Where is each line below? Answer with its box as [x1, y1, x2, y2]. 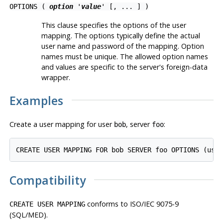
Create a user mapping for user [9, 119, 114, 129]
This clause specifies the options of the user [41, 20, 186, 30]
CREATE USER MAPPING [9, 200, 85, 208]
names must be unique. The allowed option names [41, 51, 208, 61]
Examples [9, 92, 63, 109]
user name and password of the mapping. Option [41, 41, 204, 51]
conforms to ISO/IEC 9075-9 [85, 199, 179, 209]
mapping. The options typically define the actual [41, 30, 200, 40]
